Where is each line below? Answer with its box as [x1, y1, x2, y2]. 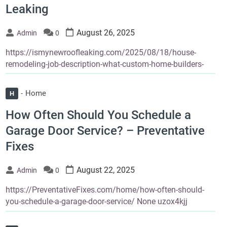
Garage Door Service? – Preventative [5, 124, 205, 138]
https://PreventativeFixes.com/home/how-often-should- [5, 185, 204, 195]
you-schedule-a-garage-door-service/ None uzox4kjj [5, 197, 187, 207]
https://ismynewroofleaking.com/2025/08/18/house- [5, 47, 196, 57]
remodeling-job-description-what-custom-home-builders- [5, 59, 204, 69]
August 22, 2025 [76, 165, 135, 175]
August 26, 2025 [76, 27, 135, 37]
